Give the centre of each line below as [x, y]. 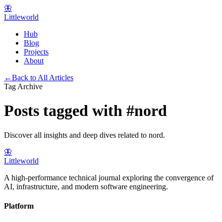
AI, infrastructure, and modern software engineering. [86, 186]
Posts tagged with [65, 111]
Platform [19, 206]
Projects [36, 52]
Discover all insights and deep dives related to [76, 135]
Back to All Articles [43, 78]
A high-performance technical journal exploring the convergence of [109, 177]
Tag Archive [23, 86]
